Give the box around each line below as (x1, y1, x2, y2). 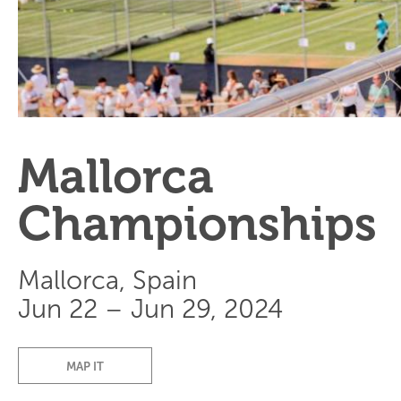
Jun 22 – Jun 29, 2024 (18, 294, 283, 326)
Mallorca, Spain (18, 265, 197, 297)
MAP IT (66, 360, 104, 374)
